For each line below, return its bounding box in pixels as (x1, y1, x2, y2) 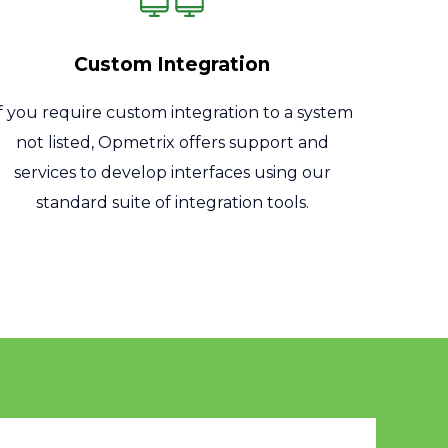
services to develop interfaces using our (13, 163, 331, 183)
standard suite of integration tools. (35, 193, 309, 213)
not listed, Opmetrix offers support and (15, 133, 329, 153)
